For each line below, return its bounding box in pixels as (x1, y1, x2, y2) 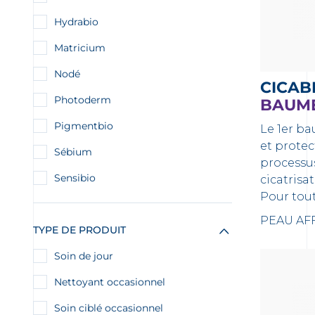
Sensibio (54, 172, 96, 184)
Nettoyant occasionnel (54, 276, 165, 288)
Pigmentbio (54, 120, 113, 132)
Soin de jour (54, 250, 113, 262)
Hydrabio (54, 15, 98, 28)
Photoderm (54, 94, 111, 106)
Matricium (54, 41, 105, 54)
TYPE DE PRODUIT (33, 224, 126, 236)
